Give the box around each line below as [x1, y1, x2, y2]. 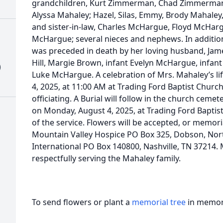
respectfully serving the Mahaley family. [32, 153, 181, 164]
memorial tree [132, 197, 186, 208]
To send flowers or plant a [32, 197, 132, 208]
